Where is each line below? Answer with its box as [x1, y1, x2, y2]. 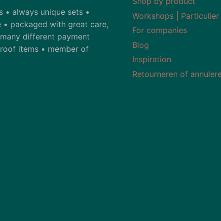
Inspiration [132, 54, 172, 65]
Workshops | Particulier [132, 10, 220, 21]
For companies [132, 25, 187, 36]
